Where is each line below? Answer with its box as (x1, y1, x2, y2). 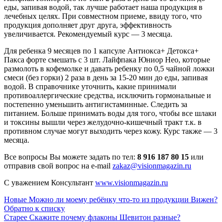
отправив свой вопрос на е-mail (4, 161, 112, 170)
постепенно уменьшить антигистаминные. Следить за (4, 100, 187, 109)
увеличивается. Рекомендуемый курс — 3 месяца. (4, 29, 172, 38)
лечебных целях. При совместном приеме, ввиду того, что (4, 11, 202, 20)
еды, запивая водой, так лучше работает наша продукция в (4, 2, 203, 11)
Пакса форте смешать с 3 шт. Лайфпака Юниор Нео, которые (4, 55, 210, 64)
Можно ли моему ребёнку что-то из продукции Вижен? (29, 195, 218, 204)
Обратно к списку (4, 204, 65, 213)
